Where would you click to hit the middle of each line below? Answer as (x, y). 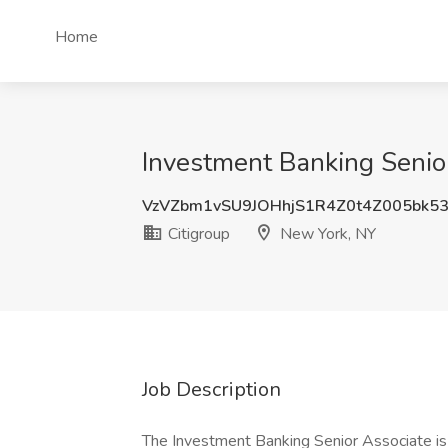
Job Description (211, 389)
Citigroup (197, 234)
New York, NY (326, 234)
